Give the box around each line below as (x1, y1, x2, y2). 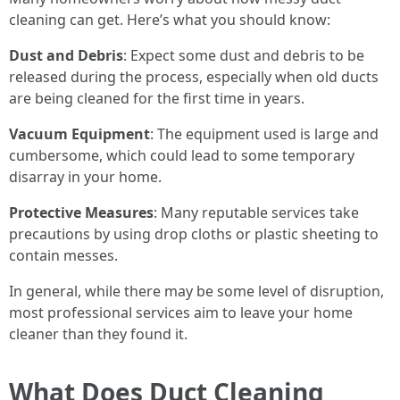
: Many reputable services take (154, 203, 359, 222)
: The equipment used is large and (150, 124, 379, 144)
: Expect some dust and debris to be (123, 46, 364, 65)
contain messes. (9, 246, 118, 265)
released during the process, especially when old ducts (9, 67, 379, 87)
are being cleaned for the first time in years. (9, 88, 304, 108)
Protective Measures (9, 203, 154, 222)
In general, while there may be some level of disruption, (9, 281, 384, 301)
